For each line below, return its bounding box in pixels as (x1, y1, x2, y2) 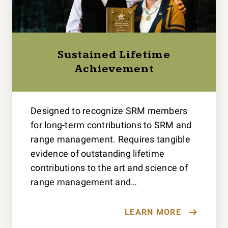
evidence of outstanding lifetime (31, 148, 165, 159)
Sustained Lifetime (58, 48, 170, 62)
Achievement (74, 63, 154, 76)
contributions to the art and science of (31, 162, 188, 174)
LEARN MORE (125, 207, 181, 217)
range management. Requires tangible (31, 134, 190, 145)
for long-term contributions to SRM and (31, 120, 192, 131)
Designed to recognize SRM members (31, 105, 188, 117)
